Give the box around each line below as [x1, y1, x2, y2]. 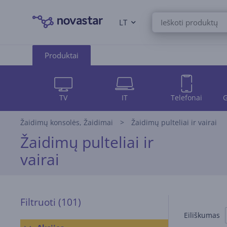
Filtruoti [20, 196, 58, 209]
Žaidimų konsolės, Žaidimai [20, 118, 113, 127]
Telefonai [170, 92, 202, 102]
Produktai [45, 50, 79, 60]
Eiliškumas [184, 210, 220, 220]
